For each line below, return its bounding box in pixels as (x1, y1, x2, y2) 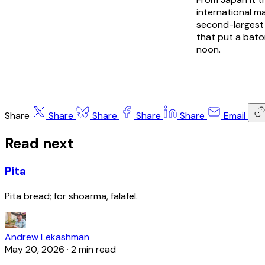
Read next (5, 134, 73, 153)
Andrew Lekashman (5, 231, 89, 244)
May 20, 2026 (5, 243, 64, 256)
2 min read (71, 243, 116, 256)
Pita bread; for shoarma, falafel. (5, 190, 138, 203)
